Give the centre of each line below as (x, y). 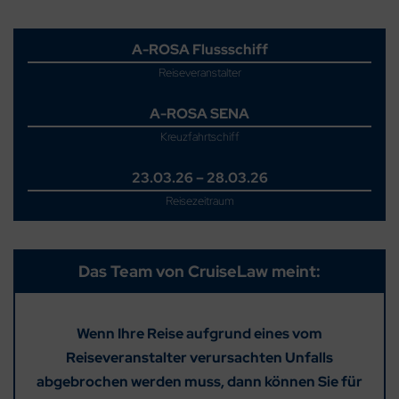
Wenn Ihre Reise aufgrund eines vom (199, 334)
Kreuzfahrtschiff (199, 137)
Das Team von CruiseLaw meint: (199, 271)
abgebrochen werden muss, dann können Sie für (199, 382)
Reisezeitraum (199, 201)
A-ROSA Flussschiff (199, 49)
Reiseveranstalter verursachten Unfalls (199, 358)
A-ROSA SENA (199, 114)
